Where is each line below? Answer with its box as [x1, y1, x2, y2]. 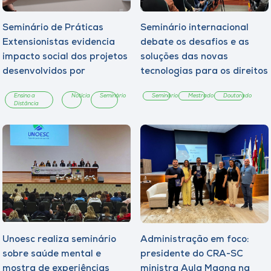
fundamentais [140, 81, 204, 91]
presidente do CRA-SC [140, 249, 243, 259]
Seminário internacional [140, 23, 249, 33]
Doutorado [223, 93, 252, 99]
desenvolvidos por [2, 67, 85, 76]
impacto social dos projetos [2, 52, 128, 62]
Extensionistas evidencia [2, 38, 115, 47]
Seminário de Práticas [2, 23, 103, 33]
